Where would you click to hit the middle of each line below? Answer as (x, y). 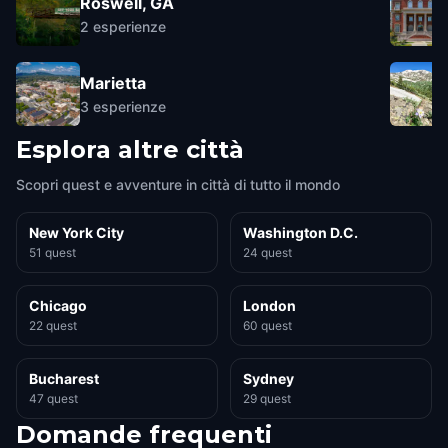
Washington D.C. (300, 232)
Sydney (268, 378)
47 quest (53, 398)
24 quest (267, 252)
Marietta (113, 82)
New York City (76, 232)
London (269, 305)
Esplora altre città (130, 149)
